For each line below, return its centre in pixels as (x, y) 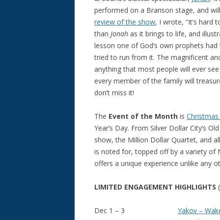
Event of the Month (143, 116)
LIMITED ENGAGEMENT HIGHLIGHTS (156, 187)
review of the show (125, 22)
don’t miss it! (114, 93)
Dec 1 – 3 (136, 210)
